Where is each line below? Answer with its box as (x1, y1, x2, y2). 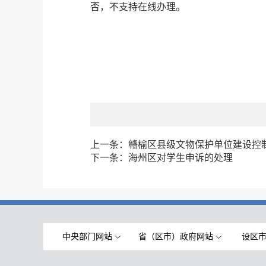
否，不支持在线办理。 (90, 2, 185, 12)
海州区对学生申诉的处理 (128, 153, 233, 163)
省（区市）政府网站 (138, 232, 213, 241)
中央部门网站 (62, 232, 112, 241)
